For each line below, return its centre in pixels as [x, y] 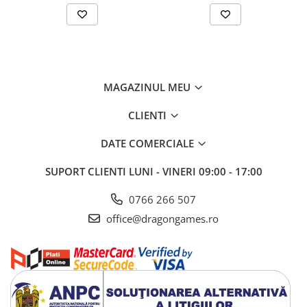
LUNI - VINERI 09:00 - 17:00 [195, 171]
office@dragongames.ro [161, 219]
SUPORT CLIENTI [87, 171]
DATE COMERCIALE [148, 143]
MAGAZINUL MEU [148, 87]
